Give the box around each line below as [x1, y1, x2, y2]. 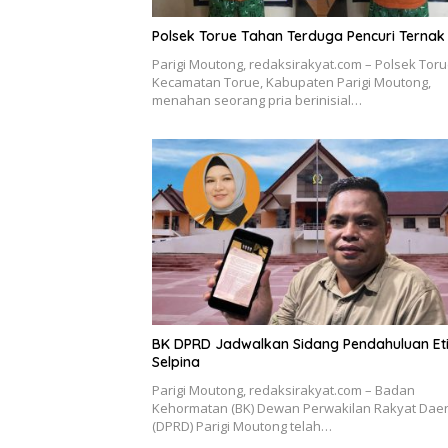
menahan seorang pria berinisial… [152, 91, 362, 110]
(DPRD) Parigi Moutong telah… [152, 416, 332, 435]
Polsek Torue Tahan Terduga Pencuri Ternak [152, 27, 445, 46]
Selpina [152, 352, 200, 371]
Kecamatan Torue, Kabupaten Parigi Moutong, [152, 73, 431, 92]
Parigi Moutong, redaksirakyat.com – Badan [152, 380, 415, 399]
